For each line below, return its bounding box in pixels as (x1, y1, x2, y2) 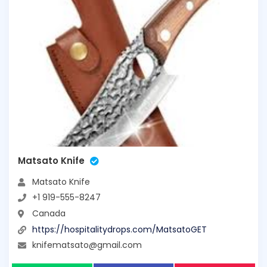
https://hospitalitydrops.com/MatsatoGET (32, 223, 207, 235)
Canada (32, 207, 66, 219)
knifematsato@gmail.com (32, 239, 142, 252)
